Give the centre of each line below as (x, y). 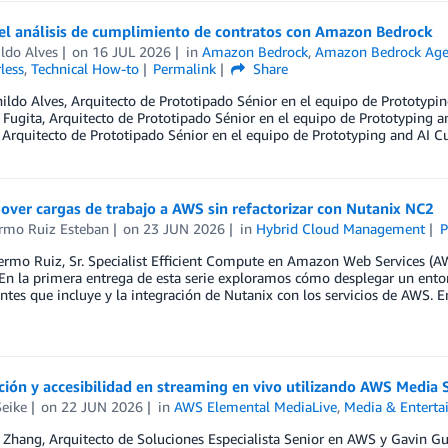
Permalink (185, 68)
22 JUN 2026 (102, 407)
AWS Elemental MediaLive (256, 407)
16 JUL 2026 (132, 51)
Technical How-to (84, 68)
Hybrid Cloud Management (341, 229)
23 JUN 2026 (184, 229)
